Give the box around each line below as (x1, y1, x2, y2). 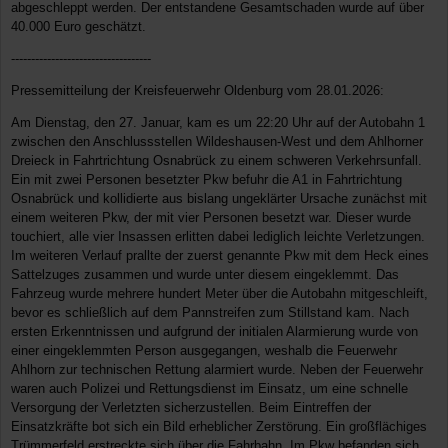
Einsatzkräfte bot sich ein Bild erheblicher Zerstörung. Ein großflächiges (11, 418, 427, 434)
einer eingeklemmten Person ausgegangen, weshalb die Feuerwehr (11, 342, 397, 358)
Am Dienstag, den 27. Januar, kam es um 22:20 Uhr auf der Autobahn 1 (11, 114, 425, 130)
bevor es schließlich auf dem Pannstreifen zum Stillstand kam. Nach (11, 304, 409, 320)
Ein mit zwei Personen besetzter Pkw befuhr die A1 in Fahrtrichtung (11, 171, 402, 187)
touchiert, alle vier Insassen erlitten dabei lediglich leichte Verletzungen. (11, 228, 425, 244)
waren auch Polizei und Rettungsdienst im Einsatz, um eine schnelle (11, 380, 408, 396)
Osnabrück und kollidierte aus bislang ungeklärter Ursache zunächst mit (11, 190, 427, 206)
